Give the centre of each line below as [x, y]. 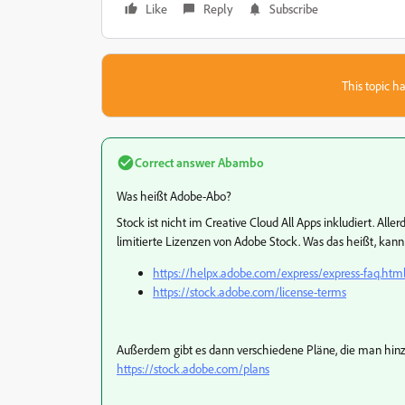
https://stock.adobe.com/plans [193, 368]
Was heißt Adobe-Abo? [174, 196]
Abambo [240, 162]
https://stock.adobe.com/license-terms [250, 292]
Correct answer [175, 162]
